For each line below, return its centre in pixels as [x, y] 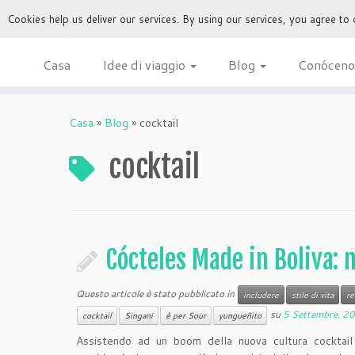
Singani [138, 315]
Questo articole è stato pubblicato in [156, 293]
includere [261, 295]
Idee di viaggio [146, 65]
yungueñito [240, 315]
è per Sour [185, 315]
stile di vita [312, 295]
